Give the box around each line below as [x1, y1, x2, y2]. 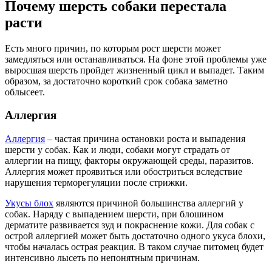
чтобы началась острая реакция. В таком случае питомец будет [5, 241, 263, 252]
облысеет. [5, 86, 45, 97]
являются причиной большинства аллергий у [53, 197, 243, 208]
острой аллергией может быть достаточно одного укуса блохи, [5, 230, 265, 241]
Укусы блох [5, 197, 53, 208]
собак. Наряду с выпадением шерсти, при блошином [5, 208, 223, 219]
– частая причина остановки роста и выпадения [45, 133, 245, 144]
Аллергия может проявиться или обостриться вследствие [5, 166, 242, 177]
